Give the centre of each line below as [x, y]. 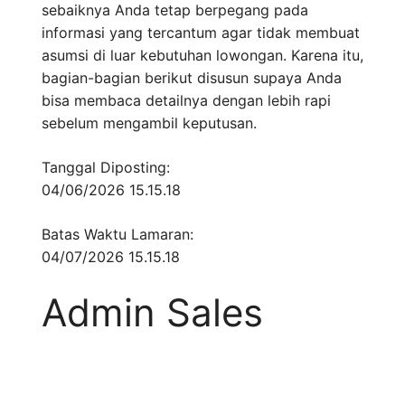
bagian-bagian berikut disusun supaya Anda [192, 78]
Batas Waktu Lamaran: [118, 235]
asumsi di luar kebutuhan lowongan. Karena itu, [202, 56]
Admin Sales [152, 313]
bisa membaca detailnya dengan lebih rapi [186, 101]
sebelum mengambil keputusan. [149, 123]
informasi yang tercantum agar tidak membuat [201, 33]
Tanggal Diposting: [106, 168]
